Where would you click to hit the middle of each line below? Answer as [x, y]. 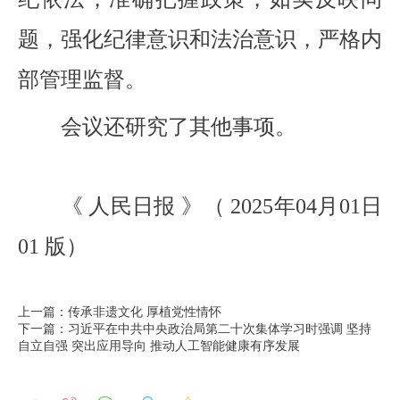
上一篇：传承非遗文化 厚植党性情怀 [120, 310]
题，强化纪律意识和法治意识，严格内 [200, 39]
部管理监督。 [82, 79]
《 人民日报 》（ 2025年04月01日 [200, 206]
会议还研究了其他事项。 [157, 127]
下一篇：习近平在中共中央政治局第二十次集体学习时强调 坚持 [195, 327]
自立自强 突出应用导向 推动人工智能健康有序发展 [159, 344]
